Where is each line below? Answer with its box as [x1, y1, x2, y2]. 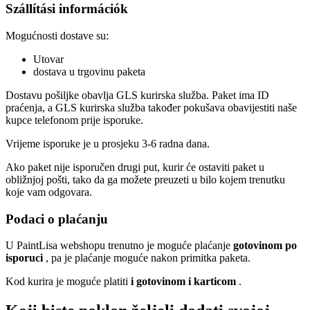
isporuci [6, 252, 43, 264]
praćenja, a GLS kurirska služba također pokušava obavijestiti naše [6, 101, 297, 113]
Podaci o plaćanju [6, 211, 108, 226]
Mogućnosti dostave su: [6, 29, 109, 42]
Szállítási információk [6, 1, 128, 17]
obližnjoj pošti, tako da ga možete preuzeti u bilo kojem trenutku [6, 173, 285, 185]
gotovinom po [233, 239, 297, 252]
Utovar [33, 53, 64, 65]
